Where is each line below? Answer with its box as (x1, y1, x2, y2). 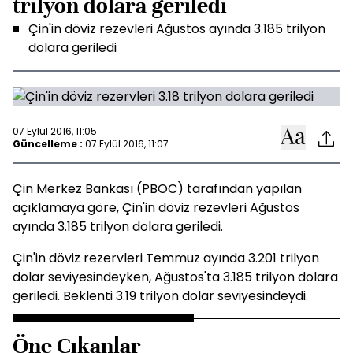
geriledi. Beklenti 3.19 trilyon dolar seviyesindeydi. (13, 287, 308, 305)
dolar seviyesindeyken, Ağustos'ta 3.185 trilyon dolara (13, 268, 338, 286)
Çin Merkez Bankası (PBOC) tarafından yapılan (13, 180, 302, 198)
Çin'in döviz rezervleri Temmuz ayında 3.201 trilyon (13, 249, 319, 267)
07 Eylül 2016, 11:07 (85, 136, 169, 150)
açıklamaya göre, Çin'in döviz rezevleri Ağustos (13, 199, 299, 217)
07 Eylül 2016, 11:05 (13, 124, 97, 138)
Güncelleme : (13, 136, 83, 150)
